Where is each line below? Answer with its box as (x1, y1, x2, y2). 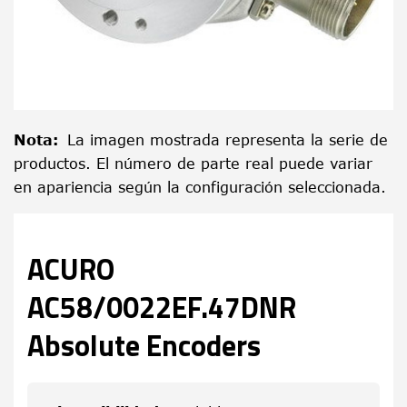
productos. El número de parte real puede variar (14, 155, 372, 172)
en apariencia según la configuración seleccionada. (14, 179, 386, 195)
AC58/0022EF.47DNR (27, 285, 296, 329)
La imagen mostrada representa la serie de (67, 132, 388, 148)
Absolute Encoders (27, 323, 261, 367)
